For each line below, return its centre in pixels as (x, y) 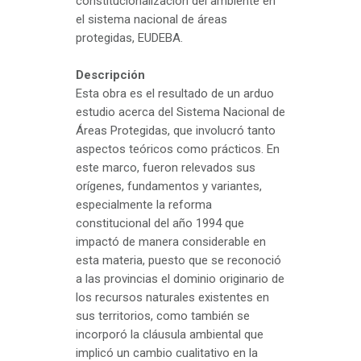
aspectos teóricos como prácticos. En (178, 149)
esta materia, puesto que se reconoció (178, 260)
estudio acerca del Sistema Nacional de (180, 112)
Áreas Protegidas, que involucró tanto (176, 130)
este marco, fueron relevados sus (166, 167)
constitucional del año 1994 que (160, 223)
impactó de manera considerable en (171, 241)
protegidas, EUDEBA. (131, 37)
